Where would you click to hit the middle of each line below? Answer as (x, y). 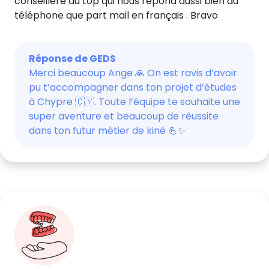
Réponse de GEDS (72, 59)
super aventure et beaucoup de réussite (124, 116)
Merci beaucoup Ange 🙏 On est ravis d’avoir (133, 73)
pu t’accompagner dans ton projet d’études (133, 87)
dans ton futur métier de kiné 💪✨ (110, 131)
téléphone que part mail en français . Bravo (116, 15)
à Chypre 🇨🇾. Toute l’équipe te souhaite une (134, 102)
